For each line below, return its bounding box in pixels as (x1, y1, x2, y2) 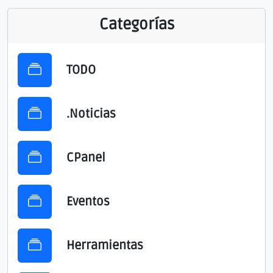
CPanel (66, 151, 105, 166)
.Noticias (66, 107, 116, 122)
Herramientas (66, 238, 143, 253)
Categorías (99, 15, 174, 34)
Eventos (66, 194, 110, 210)
